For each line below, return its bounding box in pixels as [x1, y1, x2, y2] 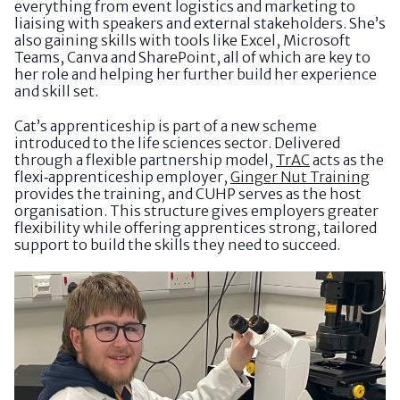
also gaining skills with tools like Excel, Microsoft [14, 31, 351, 50]
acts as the [310, 151, 384, 170]
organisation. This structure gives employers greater [14, 202, 379, 221]
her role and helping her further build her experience [14, 65, 377, 84]
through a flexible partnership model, [14, 151, 276, 170]
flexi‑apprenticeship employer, [14, 168, 230, 187]
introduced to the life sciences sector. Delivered [14, 134, 340, 153]
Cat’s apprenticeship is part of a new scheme [14, 117, 317, 136]
